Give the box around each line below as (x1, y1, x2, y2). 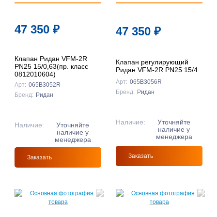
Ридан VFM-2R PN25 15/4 (116, 65, 198, 74)
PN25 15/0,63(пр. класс (15, 62, 88, 71)
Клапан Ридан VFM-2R (15, 55, 87, 63)
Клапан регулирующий (116, 58, 188, 66)
